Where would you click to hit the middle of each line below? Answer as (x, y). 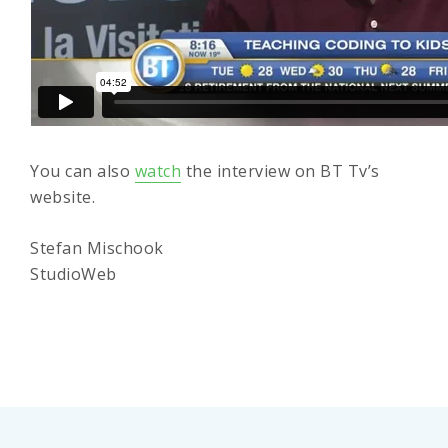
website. (62, 197)
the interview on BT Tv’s (280, 171)
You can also (82, 171)
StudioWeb (73, 274)
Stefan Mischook (97, 248)
